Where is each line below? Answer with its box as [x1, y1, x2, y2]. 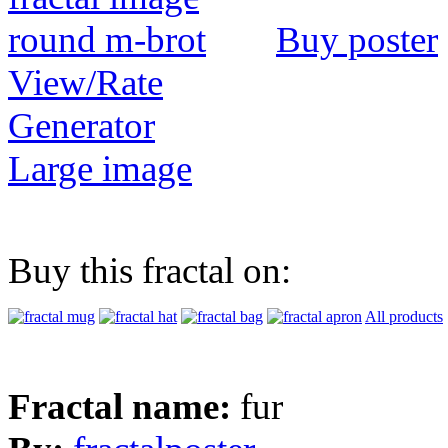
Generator [8, 105, 155, 147]
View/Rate [8, 62, 163, 104]
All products [365, 308, 443, 326]
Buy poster [276, 19, 438, 61]
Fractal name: [8, 386, 240, 428]
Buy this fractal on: [8, 250, 291, 292]
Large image [8, 148, 192, 190]
